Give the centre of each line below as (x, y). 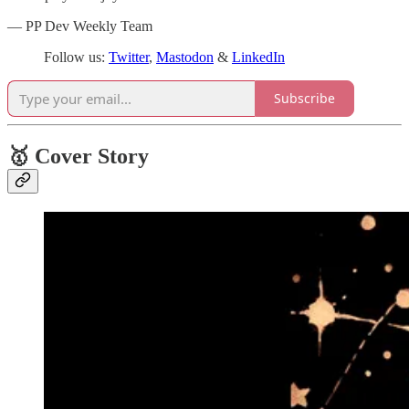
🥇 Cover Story (78, 156)
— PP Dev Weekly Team (80, 26)
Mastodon (185, 57)
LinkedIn (258, 57)
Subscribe (304, 99)
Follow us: (76, 57)
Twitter (129, 57)
